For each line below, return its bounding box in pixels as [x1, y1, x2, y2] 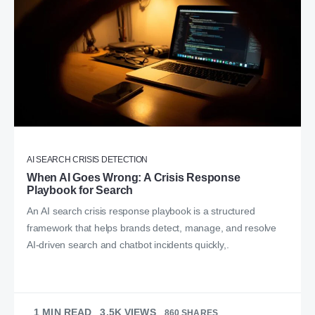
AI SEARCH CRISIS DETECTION [27, 155, 148, 165]
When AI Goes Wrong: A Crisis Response [27, 172, 240, 184]
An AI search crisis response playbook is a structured [27, 205, 255, 217]
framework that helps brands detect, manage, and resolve [27, 222, 276, 234]
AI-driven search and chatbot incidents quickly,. [27, 239, 229, 251]
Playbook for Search [27, 184, 134, 197]
